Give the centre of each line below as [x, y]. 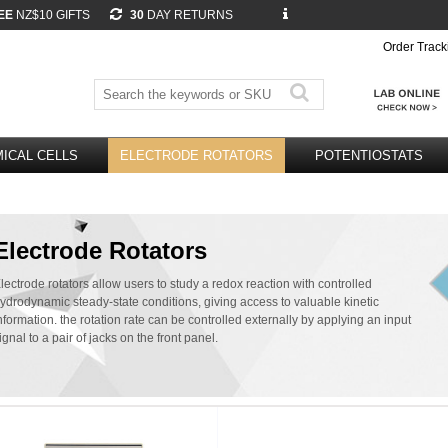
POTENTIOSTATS [369, 155]
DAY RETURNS [190, 15]
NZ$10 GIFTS [51, 15]
